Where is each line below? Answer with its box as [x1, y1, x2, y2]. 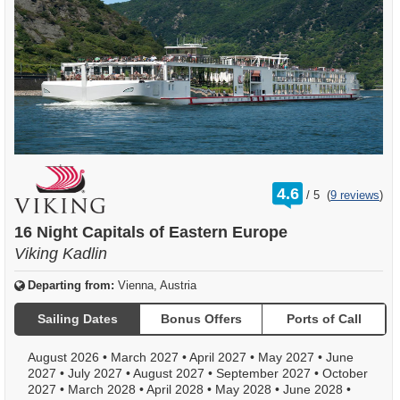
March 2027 [111, 350, 182, 365]
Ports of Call [286, 311, 362, 326]
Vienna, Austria [118, 279, 196, 293]
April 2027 [189, 350, 250, 365]
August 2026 [28, 350, 103, 365]
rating [309, 181, 337, 196]
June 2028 [283, 382, 346, 397]
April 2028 [146, 382, 207, 397]
